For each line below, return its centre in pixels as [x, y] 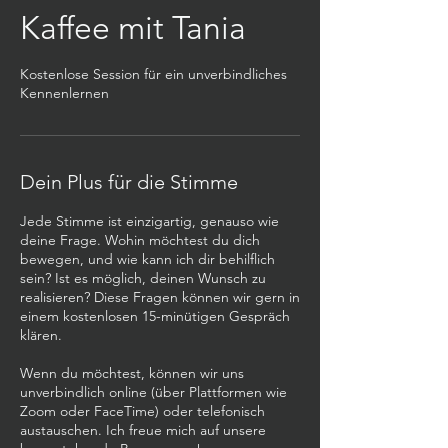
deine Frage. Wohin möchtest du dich [140, 240]
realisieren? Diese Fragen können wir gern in [160, 297]
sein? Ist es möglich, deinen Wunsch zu [143, 278]
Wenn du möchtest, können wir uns [132, 373]
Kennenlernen [64, 93]
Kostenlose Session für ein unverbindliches [153, 74]
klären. [41, 335]
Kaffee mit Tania [133, 28]
